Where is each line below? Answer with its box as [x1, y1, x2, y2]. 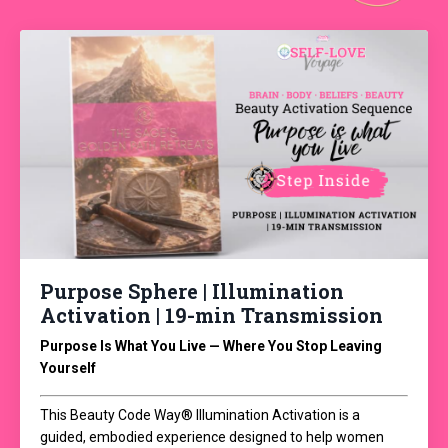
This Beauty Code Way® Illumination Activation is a [40, 407, 360, 424]
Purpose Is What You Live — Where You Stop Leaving [40, 338, 382, 355]
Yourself [40, 360, 96, 377]
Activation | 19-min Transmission [40, 302, 383, 329]
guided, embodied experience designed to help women [40, 429, 384, 446]
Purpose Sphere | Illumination [40, 278, 344, 305]
